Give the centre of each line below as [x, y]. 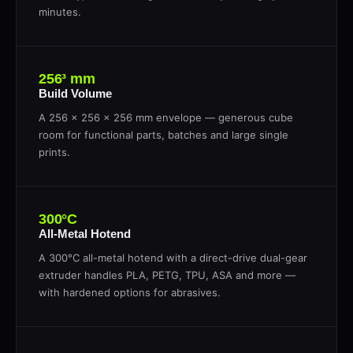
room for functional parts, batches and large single [163, 134]
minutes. [60, 11]
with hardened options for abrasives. [130, 292]
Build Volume [75, 93]
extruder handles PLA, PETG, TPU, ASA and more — [167, 275]
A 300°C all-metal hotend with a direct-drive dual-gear [173, 257]
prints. [54, 152]
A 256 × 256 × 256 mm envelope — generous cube [166, 117]
